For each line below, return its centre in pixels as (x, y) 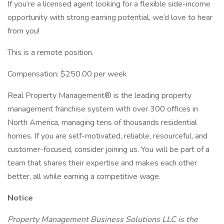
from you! (23, 31)
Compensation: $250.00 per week (67, 74)
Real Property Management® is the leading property (99, 95)
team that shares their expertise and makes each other (102, 163)
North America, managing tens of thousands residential (102, 122)
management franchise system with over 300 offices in (103, 109)
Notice (20, 198)
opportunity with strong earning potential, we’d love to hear (110, 17)
